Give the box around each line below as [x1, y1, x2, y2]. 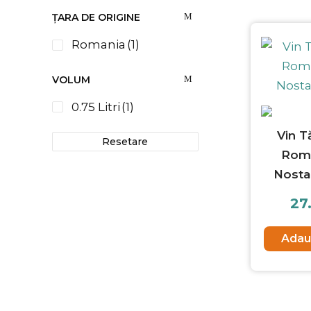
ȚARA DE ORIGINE [52, 11, 140, 24]
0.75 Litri [72, 99, 120, 114]
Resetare [102, 135, 149, 148]
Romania [72, 37, 126, 52]
